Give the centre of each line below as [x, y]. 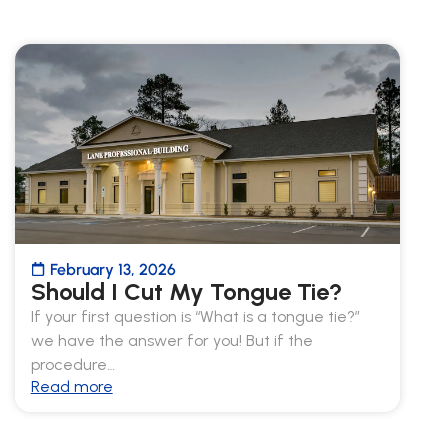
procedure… [72, 364]
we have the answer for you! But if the [171, 340]
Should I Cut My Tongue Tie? [186, 291]
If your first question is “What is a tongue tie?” [195, 316]
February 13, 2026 [112, 269]
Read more [71, 386]
